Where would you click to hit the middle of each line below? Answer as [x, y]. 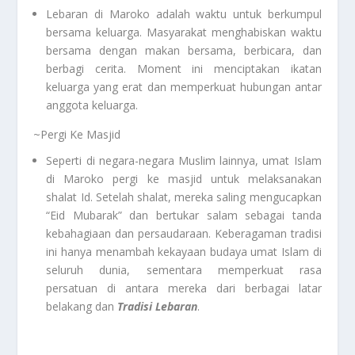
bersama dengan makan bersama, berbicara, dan [184, 51]
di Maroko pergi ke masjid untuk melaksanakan [184, 179]
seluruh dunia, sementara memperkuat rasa [184, 270]
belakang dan [82, 307]
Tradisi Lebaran [158, 307]
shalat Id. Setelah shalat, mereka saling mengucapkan [184, 197]
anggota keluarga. [92, 105]
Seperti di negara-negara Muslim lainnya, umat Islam [184, 161]
